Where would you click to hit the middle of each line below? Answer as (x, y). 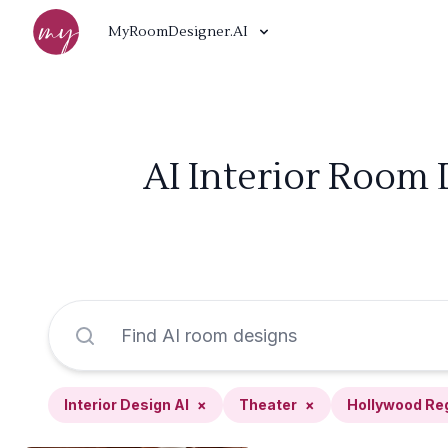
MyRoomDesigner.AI (178, 32)
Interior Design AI (126, 404)
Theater (268, 404)
